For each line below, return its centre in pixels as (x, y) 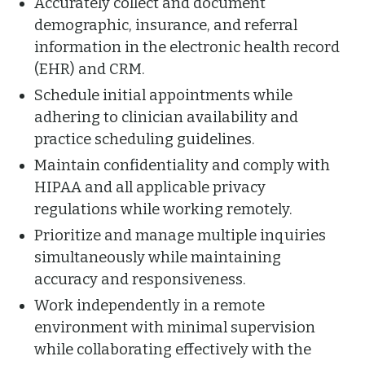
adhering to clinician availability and (167, 118)
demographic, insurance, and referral (166, 26)
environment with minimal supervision (175, 328)
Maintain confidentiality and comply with (182, 166)
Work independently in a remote (150, 306)
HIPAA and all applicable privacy (150, 188)
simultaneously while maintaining (158, 258)
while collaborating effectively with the (173, 350)
